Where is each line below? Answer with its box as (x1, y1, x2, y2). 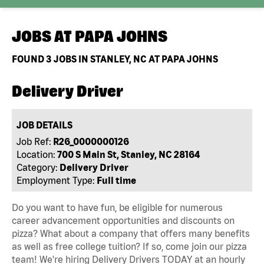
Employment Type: (16, 174, 95, 186)
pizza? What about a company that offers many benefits (12, 227, 250, 239)
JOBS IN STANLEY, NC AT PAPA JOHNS (52, 53, 218, 64)
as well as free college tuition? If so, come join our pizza (12, 240, 247, 252)
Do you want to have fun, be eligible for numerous (12, 202, 223, 213)
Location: (16, 148, 56, 160)
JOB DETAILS (16, 119, 73, 130)
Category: (16, 161, 58, 173)
